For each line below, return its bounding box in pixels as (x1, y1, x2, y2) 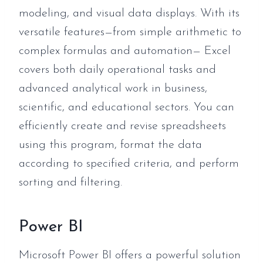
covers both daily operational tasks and (19, 63, 216, 76)
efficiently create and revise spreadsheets (19, 120, 226, 132)
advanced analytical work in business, (19, 82, 207, 95)
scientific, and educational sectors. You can (19, 101, 234, 113)
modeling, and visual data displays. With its (19, 7, 240, 19)
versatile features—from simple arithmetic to (19, 26, 241, 38)
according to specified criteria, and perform (19, 157, 239, 170)
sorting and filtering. (19, 176, 122, 188)
